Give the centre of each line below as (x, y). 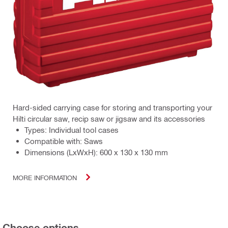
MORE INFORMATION (45, 177)
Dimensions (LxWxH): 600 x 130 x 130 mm (96, 152)
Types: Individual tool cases (72, 130)
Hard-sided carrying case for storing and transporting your (112, 108)
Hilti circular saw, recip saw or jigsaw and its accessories (109, 119)
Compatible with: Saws (64, 141)
